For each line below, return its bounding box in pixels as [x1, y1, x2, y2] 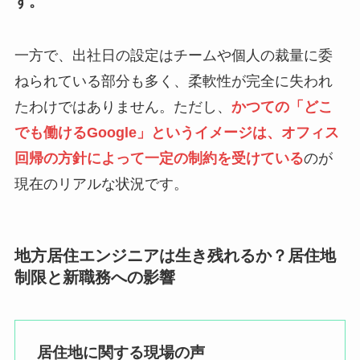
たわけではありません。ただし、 [14, 99, 231, 116]
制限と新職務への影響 [14, 268, 175, 286]
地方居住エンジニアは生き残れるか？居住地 [14, 246, 336, 264]
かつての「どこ [231, 99, 333, 116]
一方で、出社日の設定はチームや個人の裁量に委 [14, 47, 333, 64]
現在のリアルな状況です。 [14, 176, 188, 193]
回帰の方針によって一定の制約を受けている [14, 150, 304, 167]
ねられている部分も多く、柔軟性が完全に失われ [14, 73, 333, 90]
